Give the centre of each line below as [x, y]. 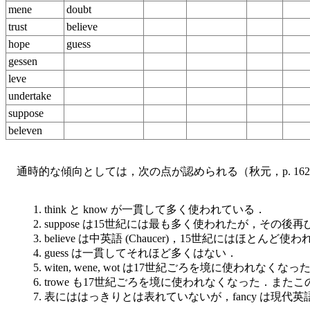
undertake [30, 95]
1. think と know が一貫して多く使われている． [149, 209]
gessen [23, 61]
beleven [25, 130]
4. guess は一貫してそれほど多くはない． [135, 253]
